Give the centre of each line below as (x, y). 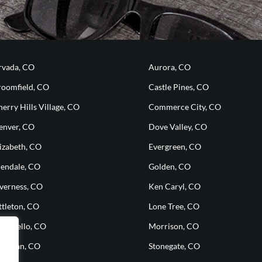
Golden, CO (170, 167)
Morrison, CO (174, 226)
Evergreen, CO (175, 147)
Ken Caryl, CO (175, 187)
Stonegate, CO (174, 246)
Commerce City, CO (185, 107)
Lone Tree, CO (174, 206)
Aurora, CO (170, 67)
